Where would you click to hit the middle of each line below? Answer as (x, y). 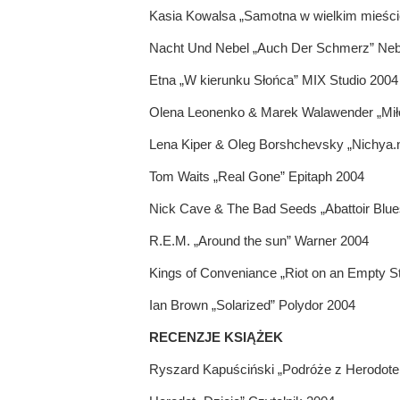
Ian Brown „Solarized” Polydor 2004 (252, 305)
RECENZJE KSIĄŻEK (216, 337)
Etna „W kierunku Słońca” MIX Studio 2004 (273, 80)
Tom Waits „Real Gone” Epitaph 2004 (256, 177)
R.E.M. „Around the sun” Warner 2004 (258, 241)
